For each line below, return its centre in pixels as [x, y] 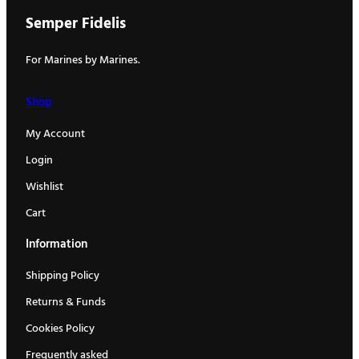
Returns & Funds [66, 302]
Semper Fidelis [76, 24]
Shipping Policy [63, 276]
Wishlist [44, 187]
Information [56, 245]
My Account [55, 134]
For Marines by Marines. [83, 60]
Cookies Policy [60, 329]
